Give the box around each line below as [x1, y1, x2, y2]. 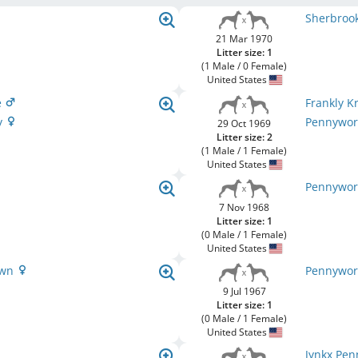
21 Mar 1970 [216, 32, 273, 46]
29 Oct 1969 [217, 117, 272, 130]
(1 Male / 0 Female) [201, 59, 288, 73]
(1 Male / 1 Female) [201, 144, 288, 157]
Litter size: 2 [216, 130, 272, 144]
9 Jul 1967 [222, 284, 266, 298]
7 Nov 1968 [219, 201, 270, 214]
